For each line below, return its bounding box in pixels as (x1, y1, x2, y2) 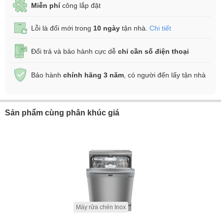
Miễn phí (31, 1, 60, 9)
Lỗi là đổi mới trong (31, 24, 93, 32)
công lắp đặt (60, 1, 101, 9)
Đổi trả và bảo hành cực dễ (31, 47, 118, 55)
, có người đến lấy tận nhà (124, 71, 206, 79)
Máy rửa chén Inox (76, 204, 126, 211)
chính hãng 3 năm (63, 71, 124, 79)
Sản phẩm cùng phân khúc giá (5, 109, 119, 117)
